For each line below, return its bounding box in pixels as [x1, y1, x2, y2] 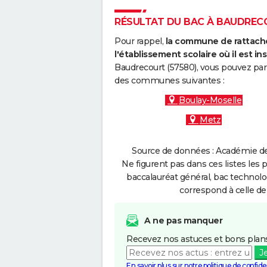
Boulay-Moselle [179, 95, 241, 105]
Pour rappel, [114, 36, 166, 46]
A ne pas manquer [144, 215, 222, 226]
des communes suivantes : [114, 75, 224, 86]
